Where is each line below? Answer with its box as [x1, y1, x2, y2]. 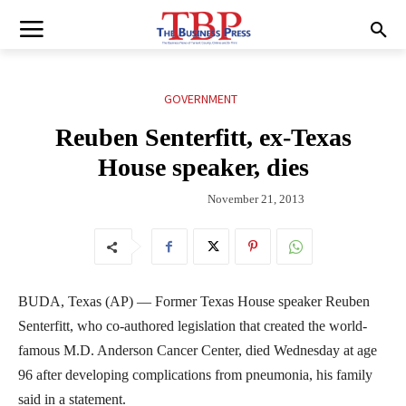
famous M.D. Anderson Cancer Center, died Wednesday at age [18, 342, 377, 358]
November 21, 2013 [208, 191, 304, 206]
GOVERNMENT [164, 91, 237, 108]
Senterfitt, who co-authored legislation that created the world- [18, 317, 367, 333]
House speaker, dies [97, 153, 309, 182]
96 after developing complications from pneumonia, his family [18, 366, 372, 382]
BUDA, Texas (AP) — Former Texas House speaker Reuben [18, 293, 370, 309]
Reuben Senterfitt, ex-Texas [54, 123, 352, 152]
